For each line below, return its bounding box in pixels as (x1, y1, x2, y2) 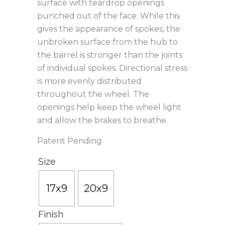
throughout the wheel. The (37, 89, 149, 99)
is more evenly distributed (37, 76, 142, 86)
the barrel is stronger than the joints (37, 50, 182, 60)
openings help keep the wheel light (37, 102, 181, 112)
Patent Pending (37, 136, 102, 146)
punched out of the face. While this (37, 11, 180, 21)
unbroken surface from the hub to (37, 37, 178, 47)
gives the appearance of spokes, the (37, 24, 180, 34)
